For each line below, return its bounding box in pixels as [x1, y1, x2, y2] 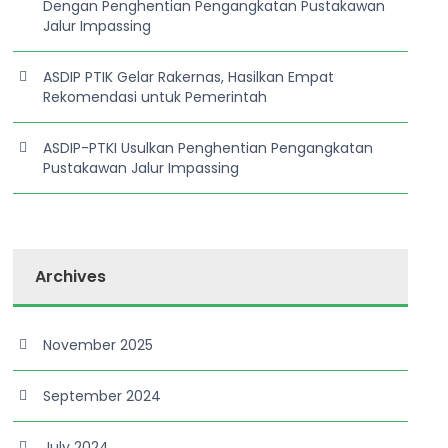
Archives [35, 265, 107, 288]
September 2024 [43, 386, 162, 406]
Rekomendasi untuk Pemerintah [43, 87, 268, 107]
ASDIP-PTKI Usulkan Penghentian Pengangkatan [43, 138, 374, 158]
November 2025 [43, 335, 154, 355]
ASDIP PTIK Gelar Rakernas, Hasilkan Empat [43, 67, 335, 87]
